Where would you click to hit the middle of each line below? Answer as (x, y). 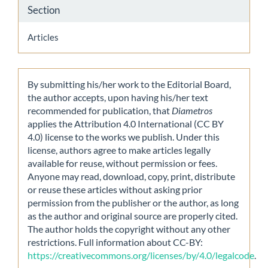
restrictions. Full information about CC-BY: (115, 242)
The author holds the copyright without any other (129, 229)
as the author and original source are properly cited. (133, 215)
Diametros (192, 110)
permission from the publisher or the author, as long (133, 202)
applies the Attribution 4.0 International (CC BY (126, 123)
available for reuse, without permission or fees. (122, 163)
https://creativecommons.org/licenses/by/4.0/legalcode (141, 255)
